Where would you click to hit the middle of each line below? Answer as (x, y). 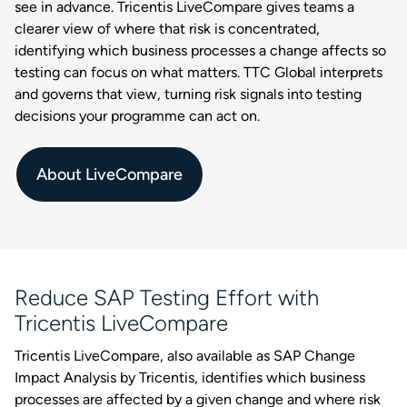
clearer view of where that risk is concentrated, (167, 29)
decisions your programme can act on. (137, 116)
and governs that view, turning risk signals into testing (188, 94)
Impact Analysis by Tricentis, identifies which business (190, 377)
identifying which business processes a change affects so (200, 50)
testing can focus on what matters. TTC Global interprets (199, 72)
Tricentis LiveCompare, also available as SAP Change (185, 356)
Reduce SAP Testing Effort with (167, 298)
